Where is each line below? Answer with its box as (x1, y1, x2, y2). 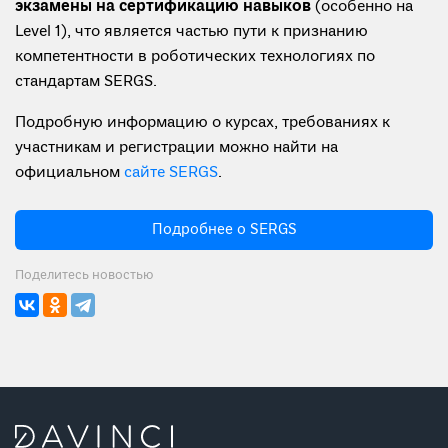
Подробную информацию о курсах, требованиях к (15, 113, 390, 134)
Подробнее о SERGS (151, 220, 297, 241)
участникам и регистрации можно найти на (15, 138, 338, 159)
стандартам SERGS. (15, 72, 157, 93)
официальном (15, 163, 124, 184)
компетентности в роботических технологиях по (15, 47, 375, 68)
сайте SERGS (124, 163, 218, 184)
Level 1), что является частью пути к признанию (15, 22, 368, 43)
